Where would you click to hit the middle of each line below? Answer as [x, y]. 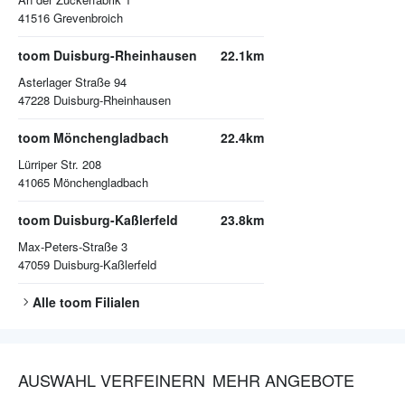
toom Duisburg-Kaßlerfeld [98, 220]
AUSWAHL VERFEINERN [112, 380]
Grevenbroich [88, 18]
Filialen [116, 302]
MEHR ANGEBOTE [283, 380]
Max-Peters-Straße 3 [73, 247]
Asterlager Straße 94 [72, 82]
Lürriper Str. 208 [60, 165]
